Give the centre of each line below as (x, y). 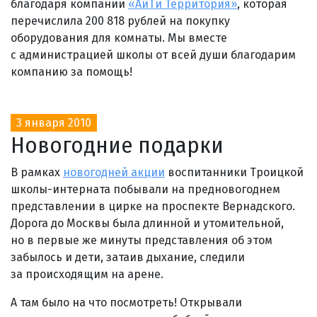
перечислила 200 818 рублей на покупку (120, 21)
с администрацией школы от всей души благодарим (153, 54)
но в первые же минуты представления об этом (142, 240)
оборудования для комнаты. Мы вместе (119, 38)
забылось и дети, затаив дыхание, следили (128, 257)
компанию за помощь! (71, 71)
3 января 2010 (54, 122)
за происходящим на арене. (87, 274)
